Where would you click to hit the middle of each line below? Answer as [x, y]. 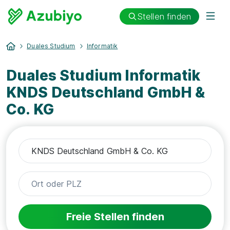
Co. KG [30, 109]
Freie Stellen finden [115, 217]
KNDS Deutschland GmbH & [106, 92]
